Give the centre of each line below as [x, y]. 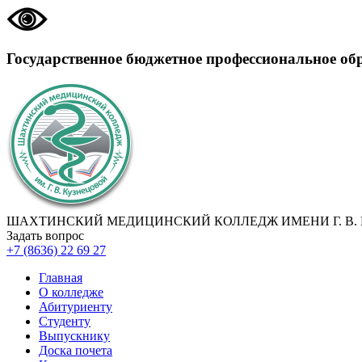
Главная [61, 278]
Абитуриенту [76, 307]
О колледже [71, 293]
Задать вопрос [45, 236]
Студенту [65, 322]
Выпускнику [74, 336]
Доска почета [76, 351]
